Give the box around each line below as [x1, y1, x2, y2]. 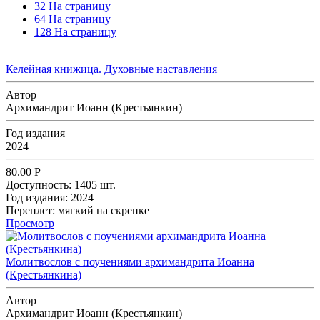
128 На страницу [34, 25, 116, 38]
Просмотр [6, 216, 54, 229]
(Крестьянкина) [6, 268, 81, 281]
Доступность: [6, 178, 71, 191]
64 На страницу [34, 12, 111, 25]
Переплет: [6, 204, 58, 216]
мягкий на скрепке [58, 204, 149, 216]
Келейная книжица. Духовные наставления [6, 62, 217, 75]
